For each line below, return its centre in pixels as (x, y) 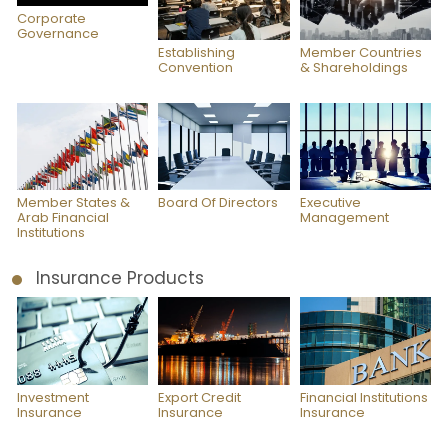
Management (344, 218)
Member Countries (360, 52)
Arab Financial (63, 218)
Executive (330, 203)
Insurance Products (120, 277)
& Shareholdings (353, 67)
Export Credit (200, 397)
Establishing (197, 52)
